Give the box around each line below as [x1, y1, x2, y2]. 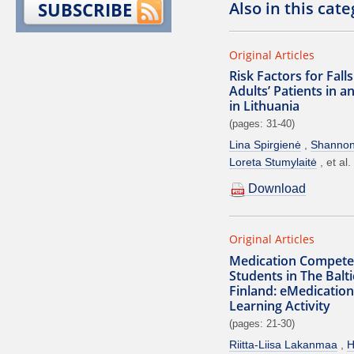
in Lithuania [228, 97, 299, 115]
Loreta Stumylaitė [228, 156, 317, 169]
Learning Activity [228, 296, 330, 314]
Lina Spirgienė [228, 138, 301, 152]
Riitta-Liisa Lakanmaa [228, 337, 337, 351]
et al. [326, 156, 351, 169]
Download [247, 181, 306, 195]
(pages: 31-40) [228, 118, 295, 130]
